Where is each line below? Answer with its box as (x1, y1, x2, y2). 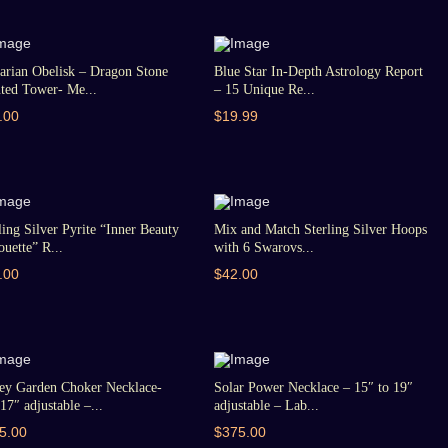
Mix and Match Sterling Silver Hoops (213, 222, 427, 237)
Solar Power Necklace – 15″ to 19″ (213, 380, 413, 395)
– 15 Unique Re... (213, 82, 315, 97)
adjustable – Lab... (213, 398, 319, 413)
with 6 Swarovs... (213, 240, 314, 255)
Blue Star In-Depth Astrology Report (213, 64, 423, 79)
